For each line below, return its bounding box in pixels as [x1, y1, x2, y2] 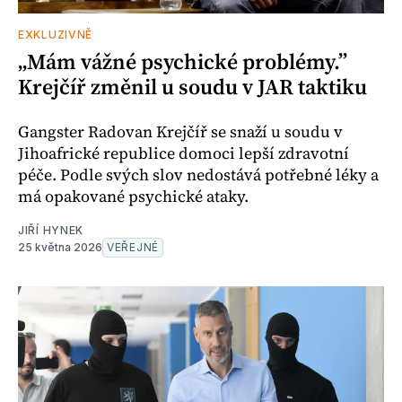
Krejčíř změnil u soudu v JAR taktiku [18, 72, 367, 102]
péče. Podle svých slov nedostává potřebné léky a [18, 163, 379, 187]
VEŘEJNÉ [107, 240, 159, 255]
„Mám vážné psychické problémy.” [18, 47, 347, 77]
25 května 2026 [18, 240, 102, 255]
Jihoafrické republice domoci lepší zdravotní [18, 142, 349, 165]
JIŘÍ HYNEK [18, 223, 83, 238]
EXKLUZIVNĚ [18, 28, 92, 42]
